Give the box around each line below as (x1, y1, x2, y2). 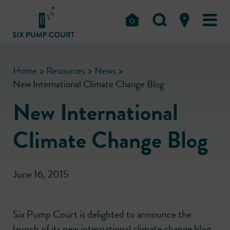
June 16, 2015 (13, 166, 69, 182)
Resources (46, 63, 85, 79)
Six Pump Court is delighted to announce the (13, 206, 191, 222)
